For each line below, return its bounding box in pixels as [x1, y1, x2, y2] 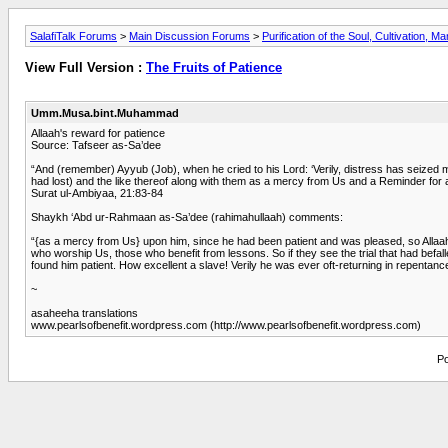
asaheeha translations [31, 306, 138, 319]
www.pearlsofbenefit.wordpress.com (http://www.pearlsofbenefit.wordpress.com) [31, 318, 421, 331]
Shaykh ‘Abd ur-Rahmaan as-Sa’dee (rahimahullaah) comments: [31, 210, 343, 223]
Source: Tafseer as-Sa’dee [31, 138, 161, 151]
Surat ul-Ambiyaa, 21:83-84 [31, 186, 163, 199]
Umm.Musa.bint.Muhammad [31, 106, 179, 119]
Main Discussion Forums [129, 30, 250, 42]
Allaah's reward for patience [31, 126, 165, 139]
